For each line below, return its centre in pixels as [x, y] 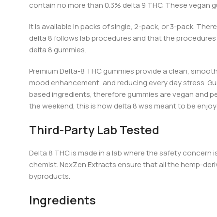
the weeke [47, 106]
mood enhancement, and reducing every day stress [117, 83]
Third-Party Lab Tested [94, 130]
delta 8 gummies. [58, 50]
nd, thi [75, 106]
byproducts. [50, 176]
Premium [44, 71]
